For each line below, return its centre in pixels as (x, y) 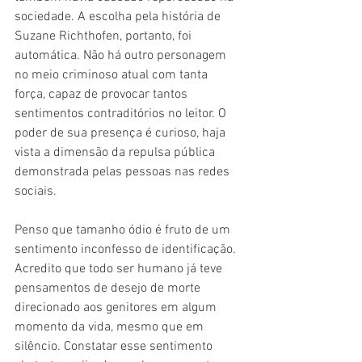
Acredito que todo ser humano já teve (120, 269)
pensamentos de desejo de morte (109, 288)
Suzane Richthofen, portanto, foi (105, 36)
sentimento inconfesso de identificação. (127, 249)
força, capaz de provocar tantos (103, 94)
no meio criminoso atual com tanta (113, 75)
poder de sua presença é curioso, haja (122, 133)
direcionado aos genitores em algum (117, 307)
